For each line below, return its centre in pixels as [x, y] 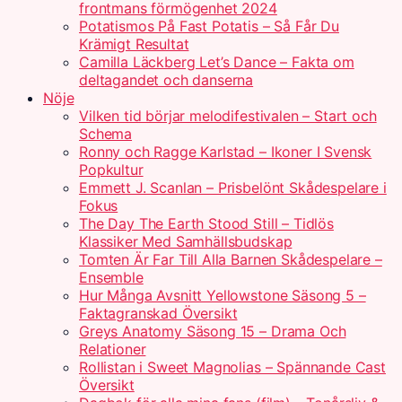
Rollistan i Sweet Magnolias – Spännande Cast [232, 367]
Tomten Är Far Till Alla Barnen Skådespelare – [231, 259]
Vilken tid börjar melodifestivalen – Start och [228, 116]
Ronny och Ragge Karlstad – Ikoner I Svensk [226, 152]
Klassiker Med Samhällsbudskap [186, 241]
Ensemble [111, 277]
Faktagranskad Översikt [158, 313]
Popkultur [111, 170]
